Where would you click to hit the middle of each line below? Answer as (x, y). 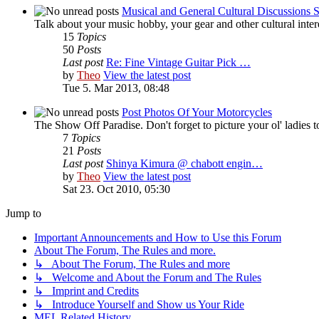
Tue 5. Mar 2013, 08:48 (116, 88)
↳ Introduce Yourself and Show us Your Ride (139, 304)
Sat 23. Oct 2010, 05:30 (116, 189)
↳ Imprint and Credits (87, 291)
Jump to (23, 213)
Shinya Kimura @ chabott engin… (184, 163)
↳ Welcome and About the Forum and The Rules (148, 277)
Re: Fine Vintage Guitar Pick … (178, 62)
